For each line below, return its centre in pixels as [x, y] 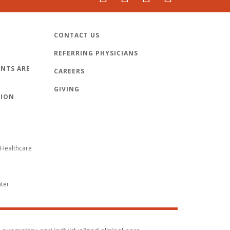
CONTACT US [77, 35]
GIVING [67, 89]
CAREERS [69, 71]
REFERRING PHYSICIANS [96, 53]
